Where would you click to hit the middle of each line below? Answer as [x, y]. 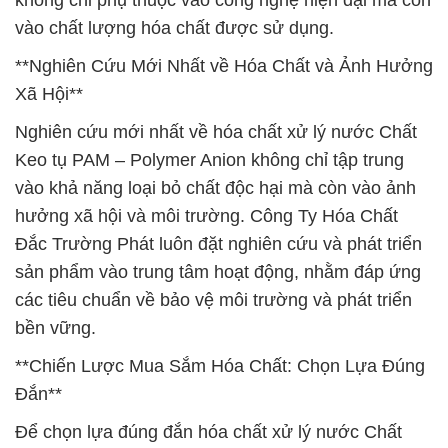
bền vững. [55, 328]
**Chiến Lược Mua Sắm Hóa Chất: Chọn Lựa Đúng [220, 366]
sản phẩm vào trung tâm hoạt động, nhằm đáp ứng [218, 272]
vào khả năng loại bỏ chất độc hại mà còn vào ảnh [215, 188]
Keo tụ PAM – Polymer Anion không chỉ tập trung [209, 160]
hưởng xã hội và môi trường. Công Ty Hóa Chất [206, 216]
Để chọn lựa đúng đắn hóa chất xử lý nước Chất [208, 432]
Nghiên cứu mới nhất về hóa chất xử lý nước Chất [216, 132]
